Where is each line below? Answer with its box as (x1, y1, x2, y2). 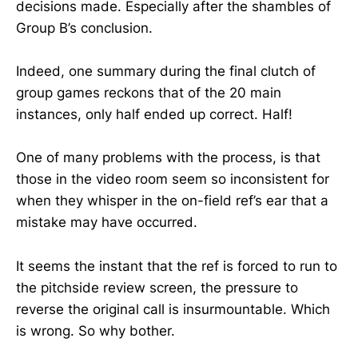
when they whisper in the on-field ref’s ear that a (16, 193, 328, 209)
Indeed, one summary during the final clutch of (16, 63, 316, 80)
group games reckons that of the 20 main (16, 85, 281, 101)
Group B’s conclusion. (16, 19, 153, 36)
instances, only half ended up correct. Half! (16, 106, 292, 123)
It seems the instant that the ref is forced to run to (16, 257, 337, 274)
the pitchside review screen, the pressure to (16, 279, 298, 296)
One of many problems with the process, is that (16, 149, 320, 166)
